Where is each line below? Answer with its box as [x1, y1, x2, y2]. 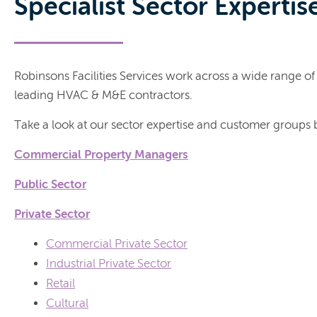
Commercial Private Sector [46, 237, 188, 251]
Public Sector [14, 178, 86, 192]
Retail [46, 277, 75, 291]
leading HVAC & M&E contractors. [14, 88, 192, 103]
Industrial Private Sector [46, 257, 171, 271]
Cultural [46, 296, 88, 311]
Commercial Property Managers [14, 148, 188, 162]
